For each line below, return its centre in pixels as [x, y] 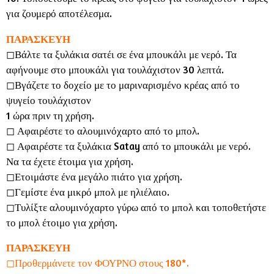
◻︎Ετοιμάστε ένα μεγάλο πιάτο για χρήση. [94, 176]
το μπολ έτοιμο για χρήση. [62, 222]
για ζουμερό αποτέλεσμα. [59, 14]
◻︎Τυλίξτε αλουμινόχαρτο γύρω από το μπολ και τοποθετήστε [136, 207]
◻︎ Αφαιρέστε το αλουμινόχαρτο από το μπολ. [103, 131]
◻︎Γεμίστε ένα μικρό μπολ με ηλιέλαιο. [88, 192]
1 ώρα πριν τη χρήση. [50, 115]
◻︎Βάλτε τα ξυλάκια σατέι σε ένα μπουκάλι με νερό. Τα [121, 54]
